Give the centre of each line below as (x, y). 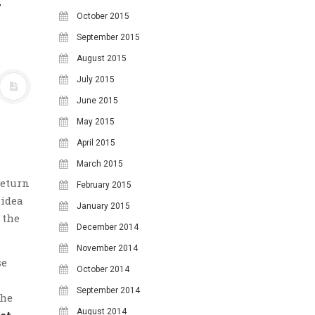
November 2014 (107, 248)
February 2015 (104, 185)
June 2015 (97, 100)
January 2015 (103, 206)
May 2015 (96, 121)
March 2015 (100, 163)
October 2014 (103, 269)
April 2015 (96, 142)
